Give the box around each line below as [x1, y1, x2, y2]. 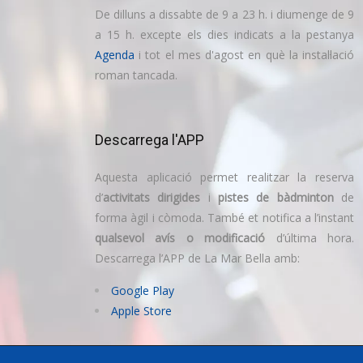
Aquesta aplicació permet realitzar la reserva [95, 169, 354, 185]
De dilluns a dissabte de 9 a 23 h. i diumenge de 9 [95, 6, 354, 22]
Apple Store [111, 302, 172, 318]
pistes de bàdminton [218, 189, 334, 205]
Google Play [111, 282, 174, 298]
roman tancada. [95, 66, 177, 83]
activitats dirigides [103, 189, 201, 205]
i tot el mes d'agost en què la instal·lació [135, 46, 354, 62]
